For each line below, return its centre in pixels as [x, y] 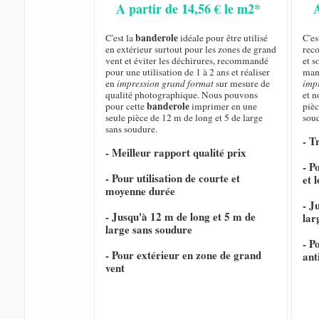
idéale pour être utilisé [223, 38]
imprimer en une [223, 106]
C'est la [120, 38]
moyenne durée [140, 191]
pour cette [126, 106]
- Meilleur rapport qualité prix [176, 153]
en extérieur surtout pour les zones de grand [190, 49]
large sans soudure [148, 230]
